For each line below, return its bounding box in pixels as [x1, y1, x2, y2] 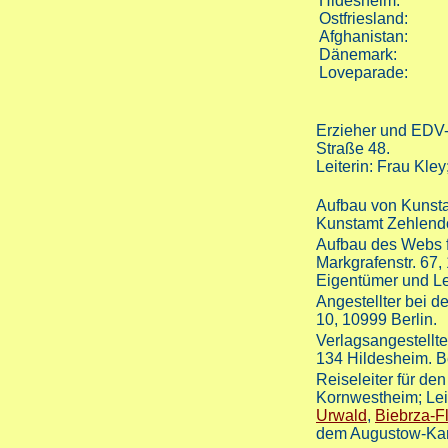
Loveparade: [319, 64, 408, 82]
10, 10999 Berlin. [316, 311, 437, 329]
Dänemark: [319, 46, 397, 64]
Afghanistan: [319, 28, 408, 46]
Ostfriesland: [319, 10, 408, 28]
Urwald [316, 407, 367, 425]
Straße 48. [316, 140, 390, 158]
